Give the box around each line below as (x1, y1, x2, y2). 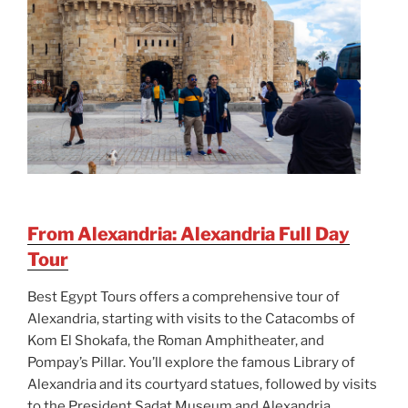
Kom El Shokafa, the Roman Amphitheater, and (27, 332, 324, 350)
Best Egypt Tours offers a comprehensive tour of (27, 289, 340, 306)
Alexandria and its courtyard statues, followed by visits (27, 376, 377, 393)
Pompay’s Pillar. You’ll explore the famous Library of (27, 354, 355, 372)
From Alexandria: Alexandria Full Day (27, 223, 350, 246)
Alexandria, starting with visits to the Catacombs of (27, 311, 355, 328)
